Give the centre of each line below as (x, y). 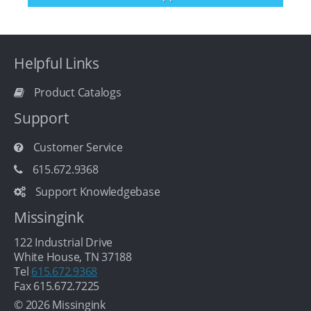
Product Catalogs (77, 92)
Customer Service (78, 147)
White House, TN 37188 (73, 257)
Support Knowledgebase (98, 192)
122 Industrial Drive (64, 242)
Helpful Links (57, 63)
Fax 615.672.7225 (57, 286)
